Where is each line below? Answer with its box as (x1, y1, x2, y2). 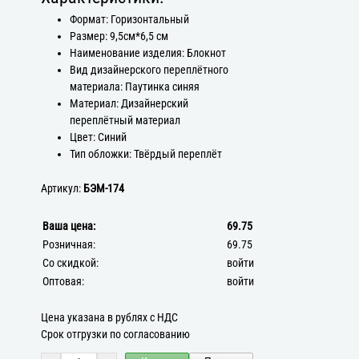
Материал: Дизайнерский (69, 96, 188, 111)
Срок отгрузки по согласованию (41, 327, 191, 341)
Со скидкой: (42, 256, 99, 270)
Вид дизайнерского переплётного (69, 63, 228, 77)
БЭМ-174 (83, 181, 125, 196)
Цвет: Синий (69, 130, 127, 144)
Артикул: (41, 181, 84, 196)
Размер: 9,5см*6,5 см (69, 29, 168, 43)
